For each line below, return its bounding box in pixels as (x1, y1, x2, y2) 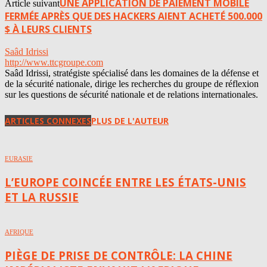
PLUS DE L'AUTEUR (91, 115, 169, 127)
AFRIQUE (5, 228, 33, 236)
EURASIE (5, 154, 33, 162)
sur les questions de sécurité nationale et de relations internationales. (5, 89, 258, 100)
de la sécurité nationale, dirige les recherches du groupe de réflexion (5, 78, 259, 89)
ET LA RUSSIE (5, 189, 79, 204)
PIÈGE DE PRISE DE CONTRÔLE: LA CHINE (5, 248, 232, 263)
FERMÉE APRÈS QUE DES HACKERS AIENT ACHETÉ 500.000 (5, 9, 262, 23)
